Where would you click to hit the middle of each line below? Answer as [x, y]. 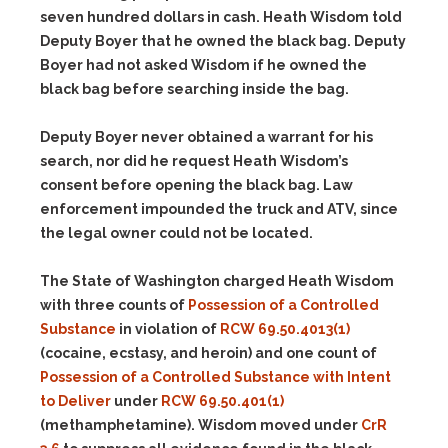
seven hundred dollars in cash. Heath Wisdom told [221, 17]
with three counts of [114, 305]
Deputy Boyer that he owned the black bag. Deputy [223, 41]
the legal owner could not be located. [176, 233]
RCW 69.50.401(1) [222, 401]
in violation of [168, 329]
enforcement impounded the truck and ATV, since [219, 209]
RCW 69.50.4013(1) [285, 329]
